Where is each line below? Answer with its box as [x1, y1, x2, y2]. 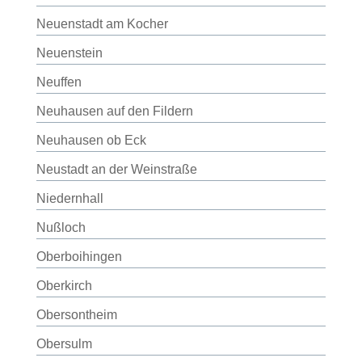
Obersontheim [36, 308, 117, 322]
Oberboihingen [36, 250, 122, 263]
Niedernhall [36, 192, 103, 205]
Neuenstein [36, 46, 103, 60]
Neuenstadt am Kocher [36, 17, 168, 31]
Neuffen [36, 75, 82, 89]
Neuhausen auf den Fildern [36, 104, 193, 118]
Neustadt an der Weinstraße [36, 162, 197, 176]
